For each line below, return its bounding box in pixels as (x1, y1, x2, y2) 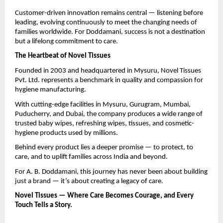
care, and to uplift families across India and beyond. (15, 153, 168, 161)
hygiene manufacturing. (15, 86, 86, 94)
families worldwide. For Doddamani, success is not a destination (15, 28, 205, 36)
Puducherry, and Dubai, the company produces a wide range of (15, 110, 203, 118)
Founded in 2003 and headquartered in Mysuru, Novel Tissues (15, 67, 201, 75)
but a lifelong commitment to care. (15, 37, 118, 45)
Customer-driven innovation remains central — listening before (15, 9, 203, 17)
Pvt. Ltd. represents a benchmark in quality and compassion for (15, 76, 203, 84)
